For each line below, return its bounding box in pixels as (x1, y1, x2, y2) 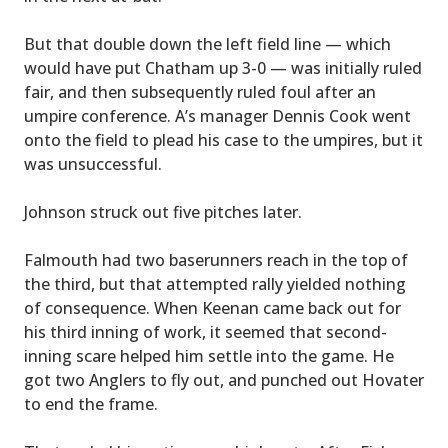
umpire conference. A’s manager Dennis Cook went (24, 104, 411, 127)
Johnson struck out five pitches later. (24, 200, 302, 223)
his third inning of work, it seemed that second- (24, 320, 387, 343)
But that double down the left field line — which (24, 32, 391, 55)
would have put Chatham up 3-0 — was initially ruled (24, 56, 422, 79)
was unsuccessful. (24, 152, 162, 175)
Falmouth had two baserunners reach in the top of (24, 248, 408, 271)
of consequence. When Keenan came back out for (24, 296, 401, 319)
